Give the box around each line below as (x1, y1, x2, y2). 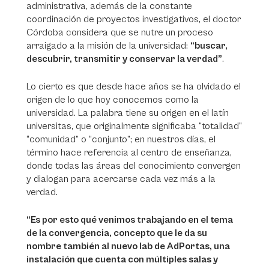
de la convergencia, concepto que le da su (26, 228, 207, 238)
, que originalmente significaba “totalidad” (71, 121, 242, 131)
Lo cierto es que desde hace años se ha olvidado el (26, 81, 241, 92)
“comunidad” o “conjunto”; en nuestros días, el (26, 134, 216, 145)
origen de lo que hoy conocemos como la (26, 94, 199, 105)
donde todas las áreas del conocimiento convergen (26, 160, 241, 171)
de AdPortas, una (153, 241, 230, 252)
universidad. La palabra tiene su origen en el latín (26, 107, 229, 118)
